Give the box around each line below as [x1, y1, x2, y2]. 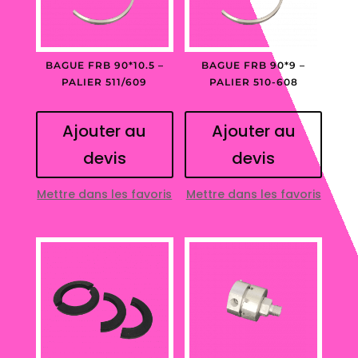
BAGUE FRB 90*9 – [201, 59, 306, 72]
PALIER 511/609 [62, 76, 148, 89]
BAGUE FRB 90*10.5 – [45, 59, 164, 72]
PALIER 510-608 [209, 76, 298, 89]
